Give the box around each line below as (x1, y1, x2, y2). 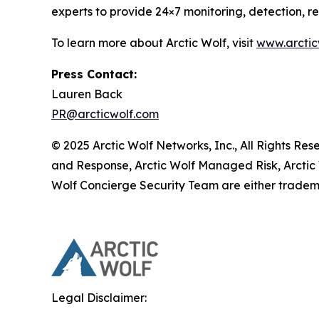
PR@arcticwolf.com (51, 106, 159, 121)
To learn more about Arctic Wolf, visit (51, 35, 256, 50)
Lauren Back (51, 86, 122, 101)
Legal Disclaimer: (51, 290, 147, 305)
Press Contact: (51, 66, 137, 81)
